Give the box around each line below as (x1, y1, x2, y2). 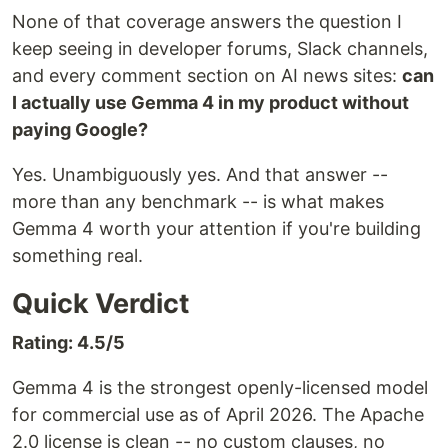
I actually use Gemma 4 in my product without (12, 92, 409, 113)
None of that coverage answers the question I (12, 11, 402, 32)
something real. (12, 245, 143, 266)
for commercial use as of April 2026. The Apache (12, 404, 424, 425)
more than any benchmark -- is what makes (12, 191, 384, 212)
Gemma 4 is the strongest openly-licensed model (12, 377, 428, 398)
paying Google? (12, 119, 148, 140)
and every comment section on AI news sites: (12, 65, 402, 86)
